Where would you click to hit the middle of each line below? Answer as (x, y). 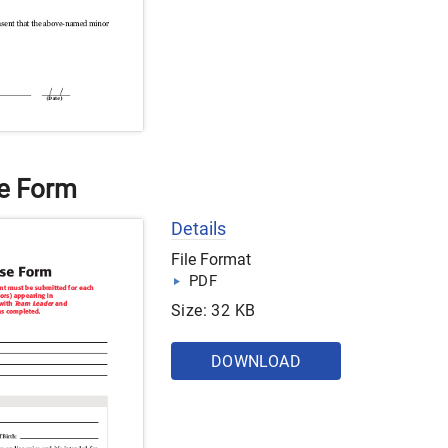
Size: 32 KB (213, 311)
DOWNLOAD (256, 362)
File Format (211, 260)
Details (198, 229)
